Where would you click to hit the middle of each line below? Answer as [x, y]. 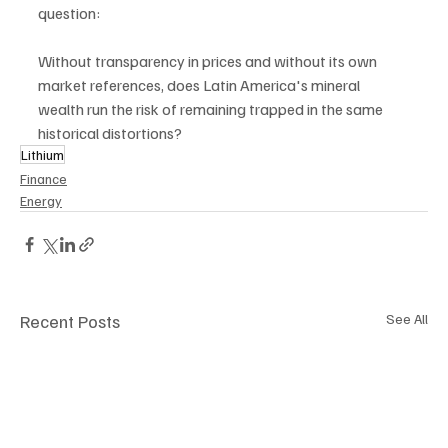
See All [407, 318]
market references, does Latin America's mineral [200, 84]
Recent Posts [70, 320]
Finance [43, 178]
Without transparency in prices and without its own [209, 60]
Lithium [42, 154]
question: [69, 12]
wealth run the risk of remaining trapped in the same [212, 108]
